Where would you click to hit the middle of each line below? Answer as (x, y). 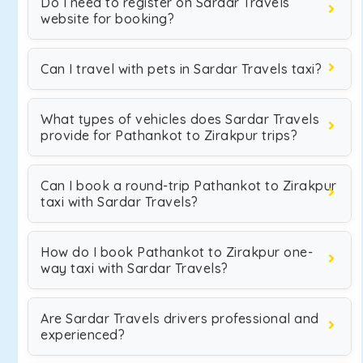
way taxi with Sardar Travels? (135, 268)
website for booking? (107, 19)
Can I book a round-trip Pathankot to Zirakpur (189, 186)
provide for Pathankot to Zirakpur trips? (169, 135)
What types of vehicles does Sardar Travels (180, 119)
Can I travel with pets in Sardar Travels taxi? (181, 69)
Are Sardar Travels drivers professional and (180, 318)
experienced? (83, 335)
